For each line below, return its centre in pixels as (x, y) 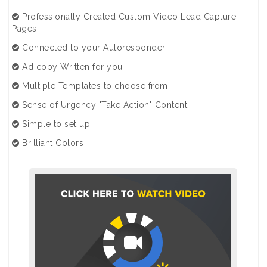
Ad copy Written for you (71, 67)
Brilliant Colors (51, 143)
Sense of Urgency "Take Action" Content (103, 105)
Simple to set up (55, 124)
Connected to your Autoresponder (92, 48)
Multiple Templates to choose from (94, 86)
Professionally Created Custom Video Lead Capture (128, 17)
